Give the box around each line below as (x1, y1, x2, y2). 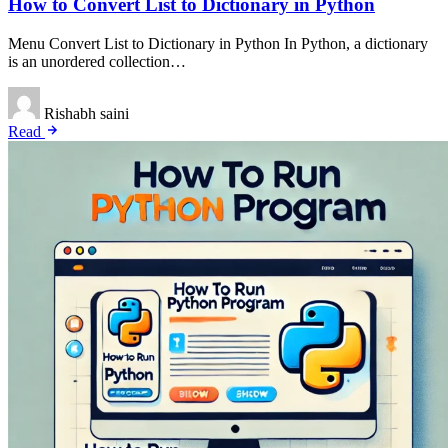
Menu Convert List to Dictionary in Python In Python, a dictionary (8, 35, 428, 53)
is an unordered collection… (8, 53, 186, 71)
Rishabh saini (44, 105, 129, 123)
